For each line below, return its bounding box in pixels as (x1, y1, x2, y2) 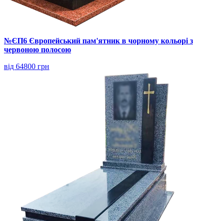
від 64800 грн (4, 62, 49, 71)
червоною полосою (4, 45, 71, 54)
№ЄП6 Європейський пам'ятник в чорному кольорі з (4, 36, 193, 45)
